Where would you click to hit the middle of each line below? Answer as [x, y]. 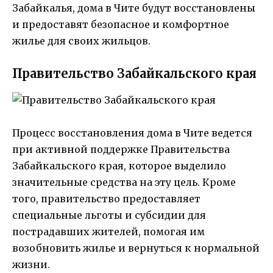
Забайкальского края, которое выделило [119, 165]
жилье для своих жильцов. [81, 41]
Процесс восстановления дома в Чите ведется [132, 133]
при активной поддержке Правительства [121, 149]
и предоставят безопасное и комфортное [121, 24]
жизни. [31, 264]
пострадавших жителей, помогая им [108, 231]
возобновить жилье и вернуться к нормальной [136, 248]
